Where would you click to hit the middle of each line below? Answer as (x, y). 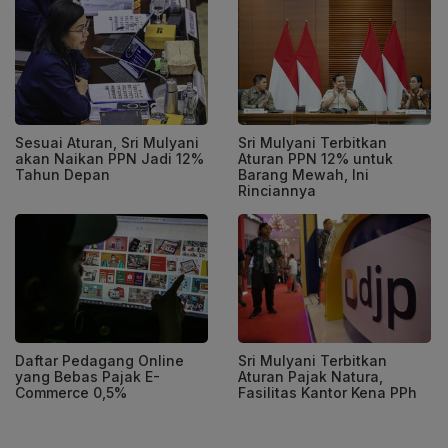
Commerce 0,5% (71, 392)
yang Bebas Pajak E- (87, 376)
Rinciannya (277, 191)
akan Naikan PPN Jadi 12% (109, 159)
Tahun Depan (62, 175)
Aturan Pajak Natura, (310, 376)
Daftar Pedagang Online (99, 360)
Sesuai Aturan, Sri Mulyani (107, 143)
